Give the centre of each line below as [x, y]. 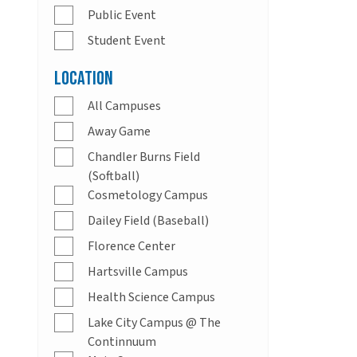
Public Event [122, 16]
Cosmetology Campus [148, 196]
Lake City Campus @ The [154, 323]
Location [84, 79]
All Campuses [124, 106]
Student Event [127, 41]
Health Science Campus [151, 298]
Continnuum [122, 342]
